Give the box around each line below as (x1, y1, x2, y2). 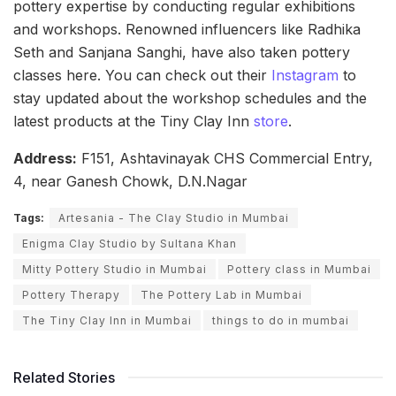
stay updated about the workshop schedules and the (13, 88, 367, 107)
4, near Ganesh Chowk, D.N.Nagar (13, 171, 247, 190)
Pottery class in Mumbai (227, 262, 371, 276)
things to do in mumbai (212, 313, 349, 327)
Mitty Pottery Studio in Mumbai (22, 262, 207, 276)
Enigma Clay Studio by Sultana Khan (22, 236, 237, 250)
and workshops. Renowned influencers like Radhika (13, 19, 361, 38)
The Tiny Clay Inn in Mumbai (22, 313, 192, 327)
